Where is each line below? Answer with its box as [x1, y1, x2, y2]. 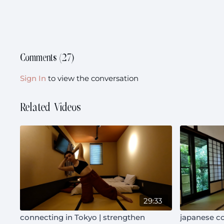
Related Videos [20, 101, 81, 114]
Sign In [20, 73, 46, 83]
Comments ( [20, 52, 62, 63]
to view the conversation [46, 73, 139, 83]
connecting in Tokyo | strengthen [20, 212, 145, 222]
